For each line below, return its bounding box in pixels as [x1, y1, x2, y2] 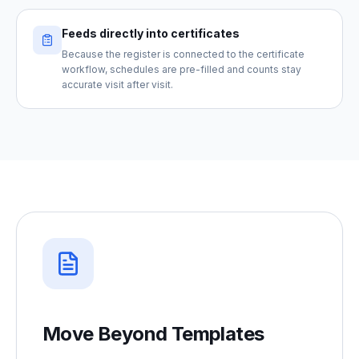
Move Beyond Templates [42, 322, 264, 345]
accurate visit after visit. [62, 79, 173, 91]
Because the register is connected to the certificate [62, 48, 305, 60]
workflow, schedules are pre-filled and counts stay [62, 63, 301, 75]
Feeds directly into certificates [62, 26, 240, 40]
